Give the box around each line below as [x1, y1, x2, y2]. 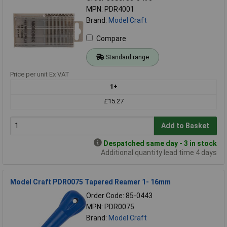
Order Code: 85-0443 [86, 191, 153, 200]
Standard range [105, 53, 149, 61]
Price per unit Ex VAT [10, 70, 69, 78]
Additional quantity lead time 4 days [101, 148, 217, 157]
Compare [96, 34, 126, 43]
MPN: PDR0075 [86, 202, 134, 211]
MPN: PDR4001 [86, 5, 134, 13]
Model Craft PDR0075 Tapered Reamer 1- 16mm [10, 177, 171, 186]
